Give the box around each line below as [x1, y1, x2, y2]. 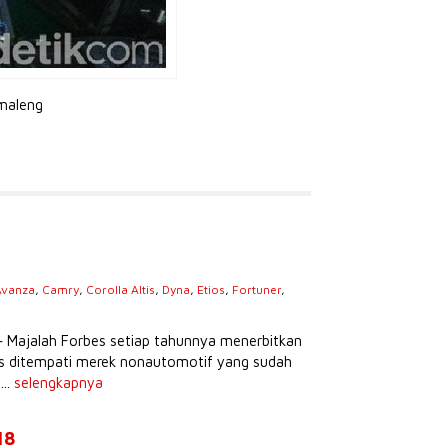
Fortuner [232, 282, 281, 297]
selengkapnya [14, 374, 103, 391]
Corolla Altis [86, 282, 155, 297]
